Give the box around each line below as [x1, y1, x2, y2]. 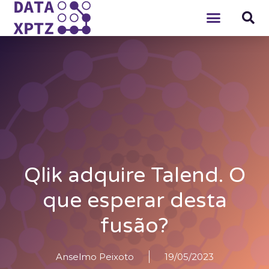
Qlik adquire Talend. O [23, 163, 246, 189]
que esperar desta [42, 188, 227, 214]
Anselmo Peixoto [55, 251, 134, 263]
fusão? [100, 213, 169, 239]
